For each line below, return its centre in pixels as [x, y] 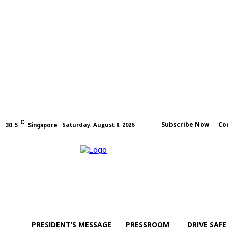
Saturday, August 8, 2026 [98, 124]
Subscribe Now [185, 124]
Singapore [42, 125]
